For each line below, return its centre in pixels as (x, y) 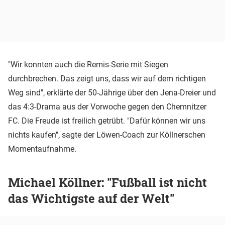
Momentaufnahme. (42, 149)
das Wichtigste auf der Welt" (91, 198)
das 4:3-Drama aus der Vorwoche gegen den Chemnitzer (107, 106)
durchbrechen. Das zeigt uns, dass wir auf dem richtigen (107, 78)
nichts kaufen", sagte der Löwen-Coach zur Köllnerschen (107, 135)
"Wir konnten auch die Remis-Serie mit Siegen (88, 64)
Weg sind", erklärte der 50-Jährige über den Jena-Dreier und (112, 92)
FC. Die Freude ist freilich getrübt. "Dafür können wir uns (107, 121)
